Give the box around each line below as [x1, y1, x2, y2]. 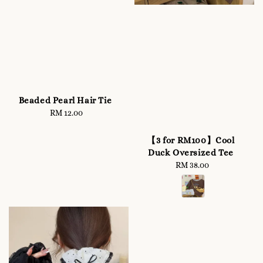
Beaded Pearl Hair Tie [18, 95, 112, 106]
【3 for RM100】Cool [147, 135, 235, 146]
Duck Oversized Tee [148, 147, 234, 159]
